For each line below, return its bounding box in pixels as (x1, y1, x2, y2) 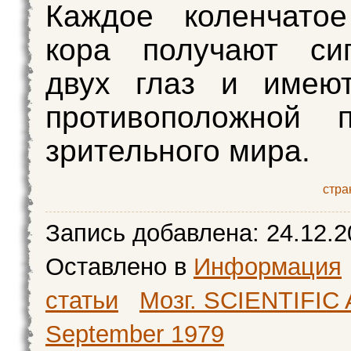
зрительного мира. (45, 134, 310, 168)
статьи (45, 287, 118, 315)
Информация (194, 253, 342, 281)
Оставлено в (45, 253, 194, 281)
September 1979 (45, 320, 224, 349)
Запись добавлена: (45, 219, 266, 248)
